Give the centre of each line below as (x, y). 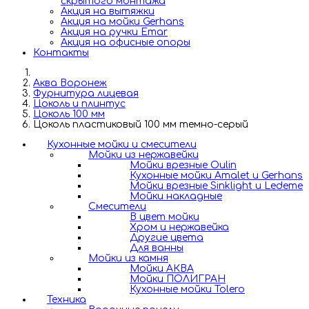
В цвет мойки (165, 217)
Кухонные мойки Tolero (187, 289)
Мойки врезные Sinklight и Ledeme (216, 186)
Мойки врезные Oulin (183, 165)
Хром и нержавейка (179, 227)
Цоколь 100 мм (69, 114)
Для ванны (157, 248)
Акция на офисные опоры (126, 42)
